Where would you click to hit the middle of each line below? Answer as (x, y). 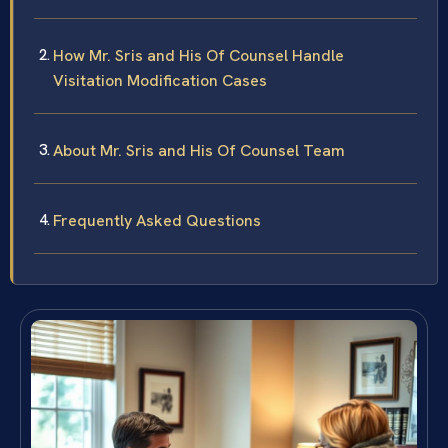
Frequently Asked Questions (157, 221)
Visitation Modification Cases (160, 81)
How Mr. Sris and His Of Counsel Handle (198, 56)
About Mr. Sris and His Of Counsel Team (199, 151)
